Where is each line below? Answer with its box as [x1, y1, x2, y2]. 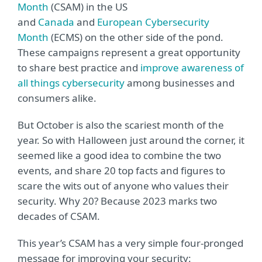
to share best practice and [18, 61, 140, 74]
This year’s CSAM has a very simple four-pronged [18, 236, 243, 250]
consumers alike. [18, 91, 96, 105]
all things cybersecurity [18, 76, 125, 89]
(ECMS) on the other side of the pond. [49, 30, 223, 44]
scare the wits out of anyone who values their [18, 179, 229, 192]
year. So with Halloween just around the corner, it [18, 133, 244, 147]
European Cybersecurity [97, 15, 209, 29]
